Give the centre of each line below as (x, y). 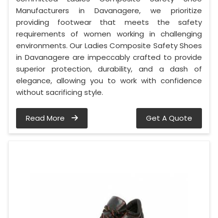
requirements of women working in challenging (109, 34)
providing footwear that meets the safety (109, 22)
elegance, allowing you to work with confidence (109, 81)
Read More (46, 118)
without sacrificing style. (60, 92)
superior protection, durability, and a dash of (109, 69)
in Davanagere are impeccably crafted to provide (109, 57)
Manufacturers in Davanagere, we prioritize (109, 11)
